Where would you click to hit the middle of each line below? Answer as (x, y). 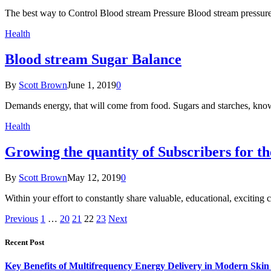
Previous (21, 219)
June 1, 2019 (92, 85)
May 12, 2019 (94, 178)
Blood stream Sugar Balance (93, 60)
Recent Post (24, 243)
